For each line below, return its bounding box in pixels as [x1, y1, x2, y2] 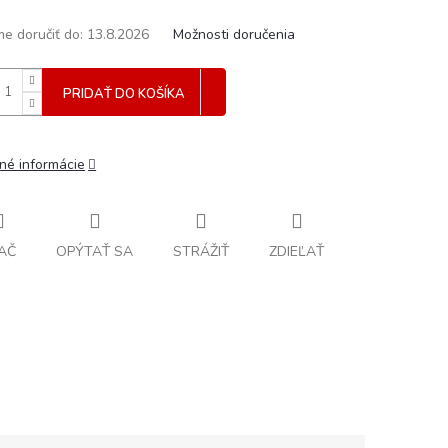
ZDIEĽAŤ [269, 242, 324, 262]
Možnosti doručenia [173, 25, 295, 45]
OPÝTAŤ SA [56, 242, 133, 262]
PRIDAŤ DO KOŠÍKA [63, 85, 185, 104]
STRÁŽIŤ [173, 242, 229, 262]
